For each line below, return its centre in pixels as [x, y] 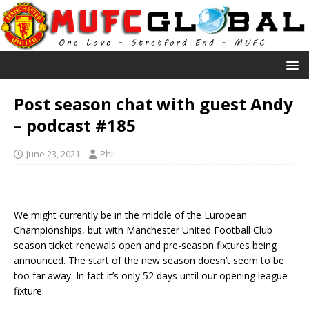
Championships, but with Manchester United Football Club [143, 230]
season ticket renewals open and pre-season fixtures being [145, 245]
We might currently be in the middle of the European [130, 215]
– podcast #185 [75, 125]
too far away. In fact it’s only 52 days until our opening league [151, 275]
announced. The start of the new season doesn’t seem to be [149, 260]
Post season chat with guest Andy [153, 103]
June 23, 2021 [53, 153]
